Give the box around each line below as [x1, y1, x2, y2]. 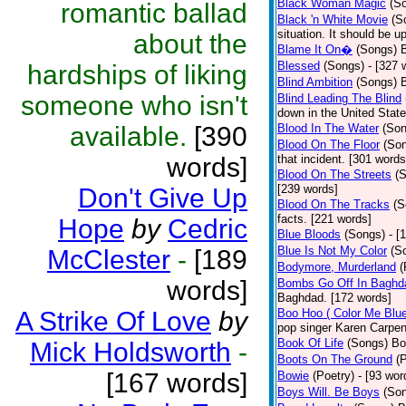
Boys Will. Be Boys [277, 385, 380, 399]
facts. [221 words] [277, 212, 372, 226]
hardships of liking [27, 60, 247, 90]
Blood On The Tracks [277, 198, 390, 211]
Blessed [277, 59, 320, 72]
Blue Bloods [277, 227, 341, 241]
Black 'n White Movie [277, 13, 388, 26]
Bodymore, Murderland [277, 260, 396, 274]
